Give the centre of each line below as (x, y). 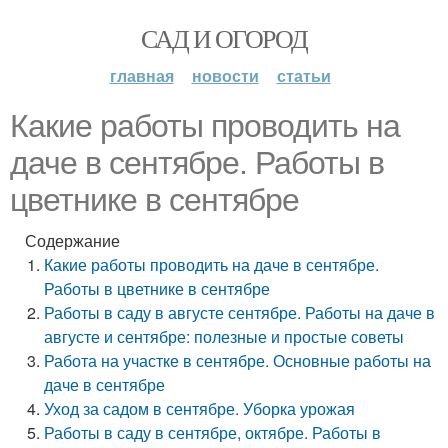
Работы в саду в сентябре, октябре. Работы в (213, 432)
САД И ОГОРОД (224, 38)
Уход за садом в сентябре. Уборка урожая (200, 408)
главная (141, 75)
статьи (303, 75)
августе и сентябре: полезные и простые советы (224, 336)
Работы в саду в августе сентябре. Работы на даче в (240, 312)
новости (225, 75)
